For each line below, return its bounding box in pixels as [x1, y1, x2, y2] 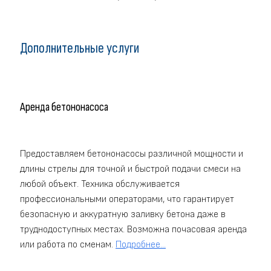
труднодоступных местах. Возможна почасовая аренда [20, 223, 247, 235]
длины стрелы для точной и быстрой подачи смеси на [20, 163, 241, 175]
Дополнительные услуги [20, 39, 139, 57]
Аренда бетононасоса [20, 99, 108, 114]
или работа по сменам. [20, 238, 116, 250]
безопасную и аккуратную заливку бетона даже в [20, 208, 226, 220]
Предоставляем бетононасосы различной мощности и [20, 148, 243, 160]
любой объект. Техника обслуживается [20, 178, 180, 190]
